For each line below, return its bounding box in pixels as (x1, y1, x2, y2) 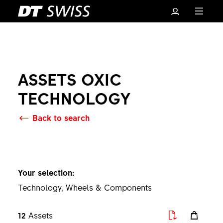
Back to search (32, 112, 90, 123)
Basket (106, 150, 131, 161)
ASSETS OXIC (17, 68, 121, 90)
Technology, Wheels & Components (17, 182, 152, 193)
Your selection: (17, 167, 75, 178)
